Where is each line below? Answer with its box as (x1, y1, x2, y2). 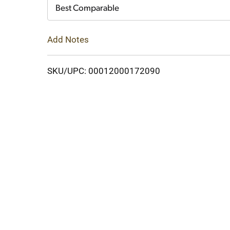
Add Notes (47, 34, 89, 45)
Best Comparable (55, 4, 119, 13)
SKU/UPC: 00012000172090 (47, 65, 160, 76)
